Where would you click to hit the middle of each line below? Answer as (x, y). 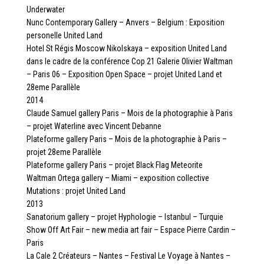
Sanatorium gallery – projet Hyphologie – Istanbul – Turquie (125, 217)
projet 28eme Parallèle (64, 152)
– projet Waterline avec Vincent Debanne (94, 126)
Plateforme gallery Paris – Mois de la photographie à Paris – (126, 139)
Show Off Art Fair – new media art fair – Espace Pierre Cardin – (131, 230)
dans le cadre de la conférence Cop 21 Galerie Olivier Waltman (129, 61)
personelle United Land (64, 35)
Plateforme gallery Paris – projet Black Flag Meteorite (114, 165)
